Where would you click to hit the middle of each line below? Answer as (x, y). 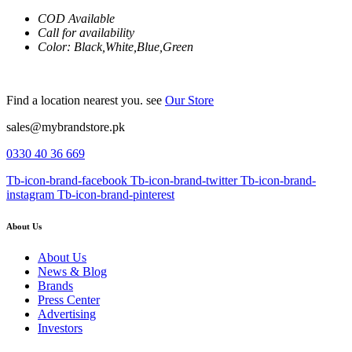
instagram (30, 194)
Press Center (69, 299)
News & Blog (72, 271)
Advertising (67, 313)
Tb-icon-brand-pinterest (116, 194)
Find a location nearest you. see (86, 100)
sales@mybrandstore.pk (66, 126)
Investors (60, 328)
